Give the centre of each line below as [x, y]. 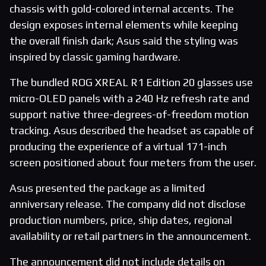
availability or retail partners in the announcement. [130, 236]
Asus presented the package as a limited [107, 188]
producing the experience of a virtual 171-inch [118, 147]
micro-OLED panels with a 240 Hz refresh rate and [129, 99]
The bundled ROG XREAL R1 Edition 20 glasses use [131, 83]
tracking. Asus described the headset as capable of [132, 131]
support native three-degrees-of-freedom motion [129, 115]
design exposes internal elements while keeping [124, 25]
